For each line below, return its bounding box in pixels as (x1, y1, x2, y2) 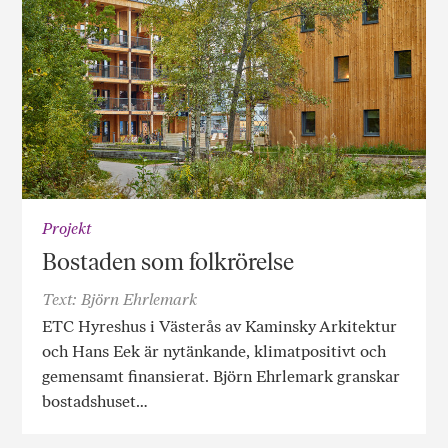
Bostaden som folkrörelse (42, 246, 295, 276)
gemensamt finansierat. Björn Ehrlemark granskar (42, 366, 401, 386)
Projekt (42, 218, 92, 238)
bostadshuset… (42, 391, 149, 411)
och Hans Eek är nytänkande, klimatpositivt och (42, 341, 387, 361)
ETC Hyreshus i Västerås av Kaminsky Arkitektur (42, 316, 398, 336)
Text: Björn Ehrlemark (42, 289, 198, 309)
